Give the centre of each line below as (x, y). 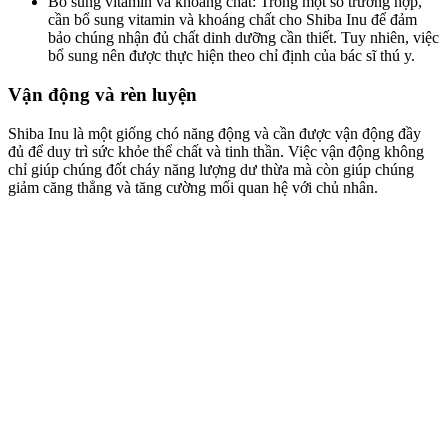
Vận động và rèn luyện (102, 94)
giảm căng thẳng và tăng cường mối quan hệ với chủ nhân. (193, 187)
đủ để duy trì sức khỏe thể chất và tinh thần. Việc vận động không (216, 151)
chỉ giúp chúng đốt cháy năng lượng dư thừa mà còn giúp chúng (211, 169)
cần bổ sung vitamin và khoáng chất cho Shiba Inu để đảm (232, 20)
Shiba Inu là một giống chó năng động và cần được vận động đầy (214, 133)
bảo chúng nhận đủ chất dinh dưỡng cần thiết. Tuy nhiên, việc (243, 38)
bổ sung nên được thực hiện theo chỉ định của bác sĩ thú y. (231, 56)
